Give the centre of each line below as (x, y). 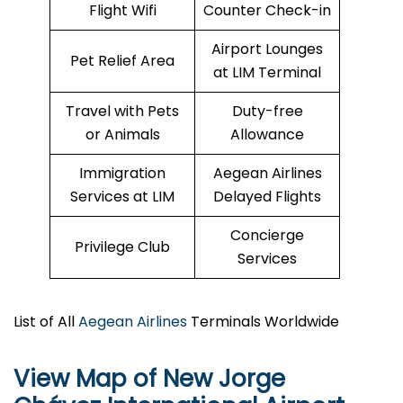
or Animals (122, 135)
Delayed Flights (267, 197)
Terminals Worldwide (263, 322)
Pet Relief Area (122, 61)
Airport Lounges (267, 49)
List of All (46, 322)
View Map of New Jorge (149, 379)
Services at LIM (122, 197)
